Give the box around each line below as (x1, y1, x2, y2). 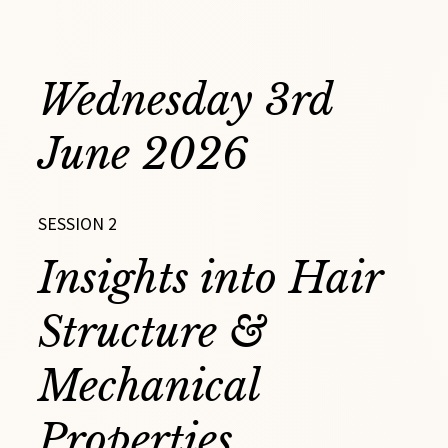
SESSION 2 (38, 211, 117, 235)
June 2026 (38, 128, 249, 181)
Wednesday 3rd (38, 74, 333, 127)
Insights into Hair (38, 252, 382, 305)
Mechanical (38, 360, 260, 413)
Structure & (38, 306, 267, 359)
